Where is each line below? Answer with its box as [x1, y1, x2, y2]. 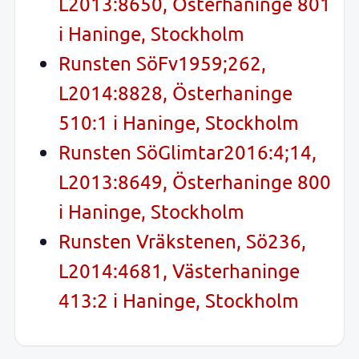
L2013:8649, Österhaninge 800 [58, 170, 331, 194]
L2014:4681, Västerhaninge [58, 259, 300, 283]
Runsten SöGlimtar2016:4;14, [58, 140, 317, 164]
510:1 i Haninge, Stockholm [58, 111, 299, 135]
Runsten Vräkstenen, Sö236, [58, 229, 306, 253]
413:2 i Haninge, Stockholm [58, 288, 299, 313]
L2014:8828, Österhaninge [58, 81, 292, 105]
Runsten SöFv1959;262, [58, 51, 266, 75]
